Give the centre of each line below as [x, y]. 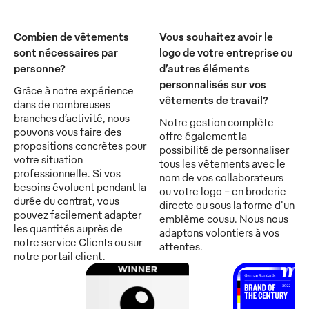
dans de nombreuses [62, 104]
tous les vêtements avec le [222, 163]
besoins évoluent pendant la [80, 187]
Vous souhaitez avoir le [216, 36]
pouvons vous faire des [68, 131]
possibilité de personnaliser [224, 149]
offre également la [203, 136]
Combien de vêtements [71, 36]
